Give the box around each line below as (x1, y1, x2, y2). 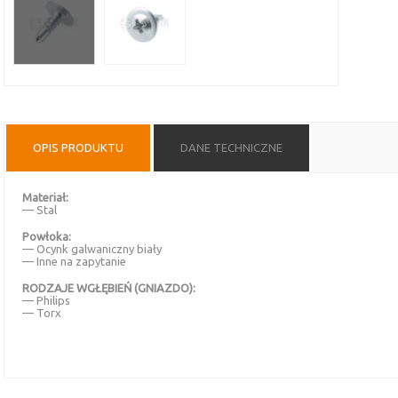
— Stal (22, 203, 57, 216)
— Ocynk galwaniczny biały (22, 242, 162, 255)
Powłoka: (22, 229, 71, 243)
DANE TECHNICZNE (180, 140, 283, 154)
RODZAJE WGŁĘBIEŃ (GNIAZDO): (22, 281, 195, 294)
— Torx (22, 306, 61, 319)
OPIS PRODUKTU (33, 140, 123, 154)
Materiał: (22, 190, 68, 203)
